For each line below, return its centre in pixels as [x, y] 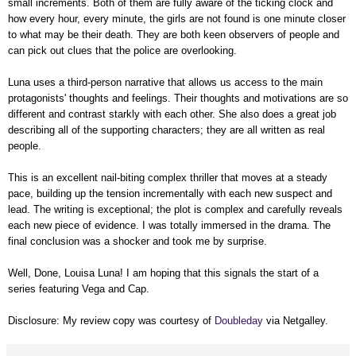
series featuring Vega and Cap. [79, 288]
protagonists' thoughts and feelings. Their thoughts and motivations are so [178, 98]
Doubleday [239, 320]
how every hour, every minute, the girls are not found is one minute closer [177, 18]
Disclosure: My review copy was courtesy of [111, 320]
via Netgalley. [296, 320]
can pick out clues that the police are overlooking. [122, 50]
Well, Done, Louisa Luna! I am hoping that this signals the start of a [163, 273]
